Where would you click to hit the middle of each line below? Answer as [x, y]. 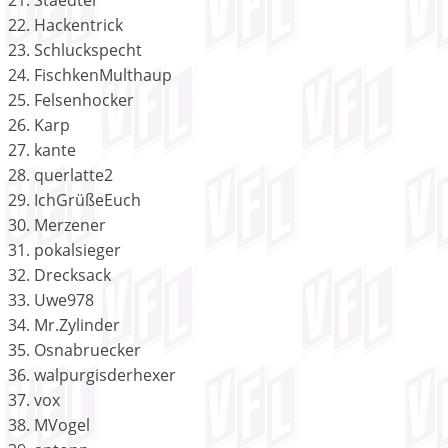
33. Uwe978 [51, 299]
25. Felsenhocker [71, 99]
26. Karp [39, 124]
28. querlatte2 [60, 174]
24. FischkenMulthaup [90, 74]
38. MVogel [49, 424]
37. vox [34, 399]
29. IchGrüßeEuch [74, 199]
